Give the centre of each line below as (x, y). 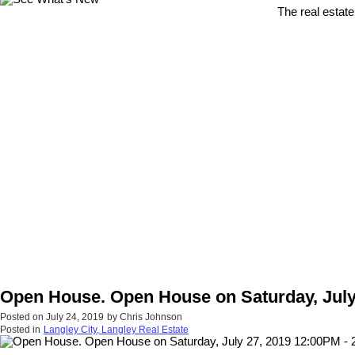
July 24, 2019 (75, 317)
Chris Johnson (151, 317)
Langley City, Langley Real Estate (116, 330)
